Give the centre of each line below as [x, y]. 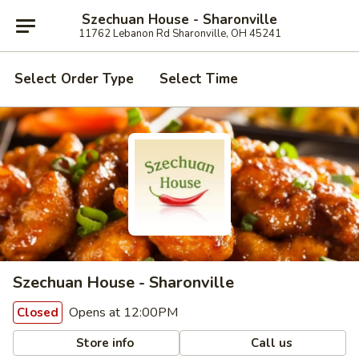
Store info [104, 343]
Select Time [199, 79]
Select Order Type [74, 79]
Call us [270, 343]
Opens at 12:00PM [122, 313]
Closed [38, 313]
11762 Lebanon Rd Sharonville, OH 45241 [179, 33]
